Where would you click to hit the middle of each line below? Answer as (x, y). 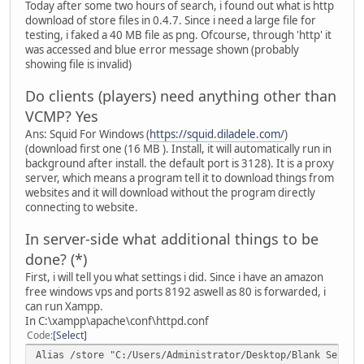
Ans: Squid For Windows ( (87, 134)
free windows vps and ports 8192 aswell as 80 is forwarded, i (175, 291)
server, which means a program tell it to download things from (180, 178)
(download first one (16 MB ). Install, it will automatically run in (178, 148)
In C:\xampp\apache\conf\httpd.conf (117, 321)
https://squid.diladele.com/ (217, 134)
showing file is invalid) (78, 64)
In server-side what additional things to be (172, 238)
